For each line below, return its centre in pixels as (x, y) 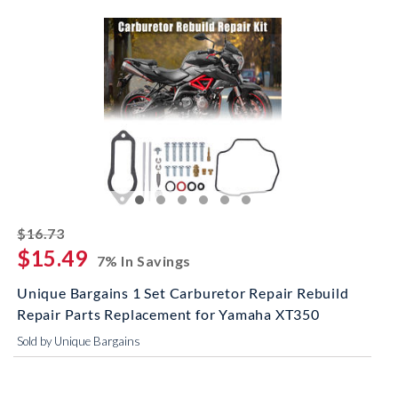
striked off (102, 231)
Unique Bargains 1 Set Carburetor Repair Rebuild (183, 293)
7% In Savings (143, 261)
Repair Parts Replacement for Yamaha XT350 (168, 314)
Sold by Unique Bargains (79, 341)
